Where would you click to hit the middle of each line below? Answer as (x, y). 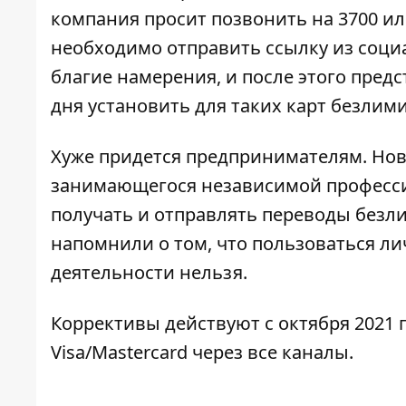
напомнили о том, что (151, 244)
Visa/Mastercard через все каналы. (202, 353)
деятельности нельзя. (151, 273)
